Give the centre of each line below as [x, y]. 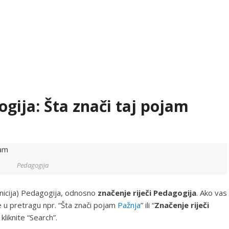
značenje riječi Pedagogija [147, 192]
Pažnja [129, 205]
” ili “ [147, 205]
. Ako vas [212, 192]
